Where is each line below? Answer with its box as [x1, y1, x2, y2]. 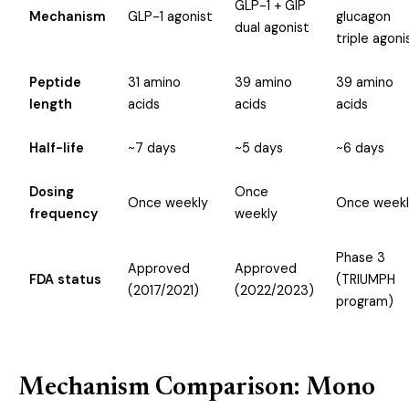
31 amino [128, 74, 181, 90]
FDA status [29, 271, 101, 288]
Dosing [29, 184, 74, 200]
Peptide [29, 74, 81, 90]
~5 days [235, 140, 283, 156]
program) [336, 293, 393, 309]
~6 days [336, 140, 384, 156]
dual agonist [235, 19, 309, 36]
